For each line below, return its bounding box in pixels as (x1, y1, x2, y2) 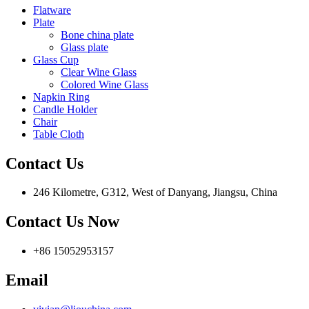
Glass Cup (33, 53, 79, 66)
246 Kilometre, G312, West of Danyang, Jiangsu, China (33, 186, 277, 199)
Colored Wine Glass (61, 78, 148, 90)
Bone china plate (61, 28, 134, 41)
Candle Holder (33, 103, 97, 115)
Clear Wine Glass (61, 66, 137, 78)
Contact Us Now (6, 212, 119, 231)
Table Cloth (33, 128, 84, 140)
